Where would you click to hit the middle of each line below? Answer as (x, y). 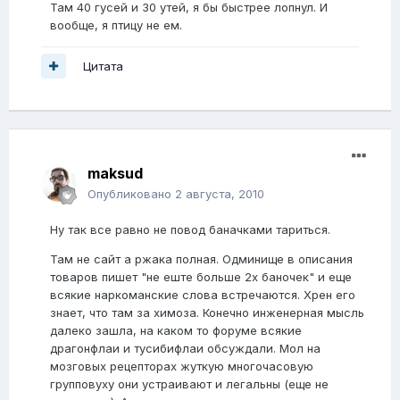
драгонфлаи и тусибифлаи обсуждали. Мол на (185, 349)
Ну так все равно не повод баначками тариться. (190, 230)
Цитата (103, 66)
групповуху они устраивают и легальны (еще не (189, 384)
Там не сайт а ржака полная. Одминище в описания (201, 259)
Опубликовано (131, 194)
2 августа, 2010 (220, 194)
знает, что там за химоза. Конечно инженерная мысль (207, 313)
